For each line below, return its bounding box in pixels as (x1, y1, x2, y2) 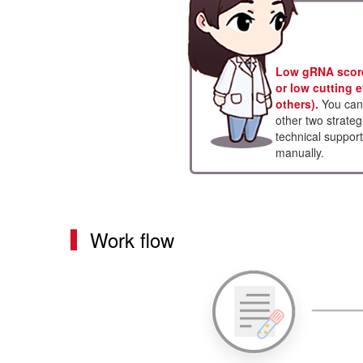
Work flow (90, 224, 174, 254)
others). (275, 95, 318, 112)
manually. (275, 143, 324, 160)
